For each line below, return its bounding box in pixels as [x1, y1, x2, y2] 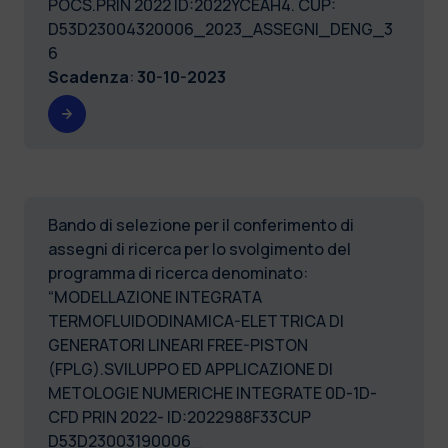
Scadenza [48, 65, 129, 88]
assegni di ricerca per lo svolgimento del [48, 237, 351, 260]
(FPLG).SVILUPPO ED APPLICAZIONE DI [48, 357, 333, 380]
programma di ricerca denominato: [48, 261, 308, 284]
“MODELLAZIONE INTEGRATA [48, 285, 262, 308]
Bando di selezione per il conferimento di [48, 213, 354, 236]
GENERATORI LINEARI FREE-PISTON [48, 333, 308, 356]
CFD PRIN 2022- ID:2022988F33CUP [48, 405, 311, 428]
